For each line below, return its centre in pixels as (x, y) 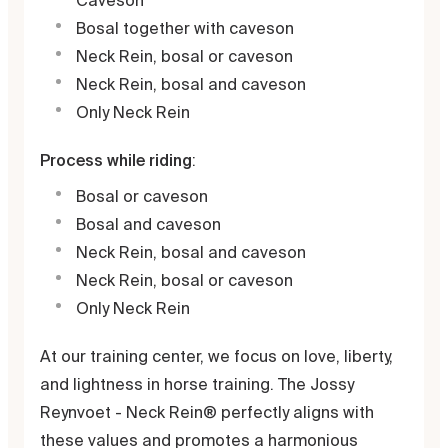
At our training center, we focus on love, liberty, (216, 356)
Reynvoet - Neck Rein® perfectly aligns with (207, 412)
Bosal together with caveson (185, 28)
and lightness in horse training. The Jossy (197, 384)
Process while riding (116, 160)
